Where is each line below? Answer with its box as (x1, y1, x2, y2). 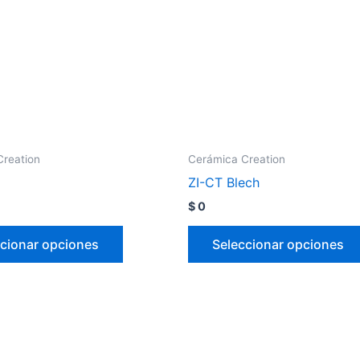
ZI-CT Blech (188, 174, 260, 191)
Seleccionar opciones (212, 236, 344, 253)
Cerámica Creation (188, 153, 285, 166)
